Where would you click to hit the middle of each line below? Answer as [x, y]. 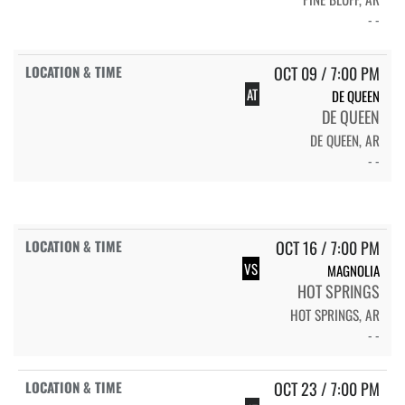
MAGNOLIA [353, 271]
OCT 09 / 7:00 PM [327, 74]
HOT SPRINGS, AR [335, 315]
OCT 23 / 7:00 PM [327, 389]
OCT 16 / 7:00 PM [328, 248]
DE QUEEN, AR [345, 141]
